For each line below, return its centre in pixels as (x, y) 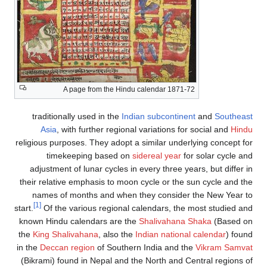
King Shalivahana (66, 235)
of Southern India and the (145, 248)
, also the (117, 235)
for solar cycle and (217, 156)
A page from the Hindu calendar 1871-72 (129, 90)
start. (24, 208)
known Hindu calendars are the (79, 221)
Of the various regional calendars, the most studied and (147, 208)
